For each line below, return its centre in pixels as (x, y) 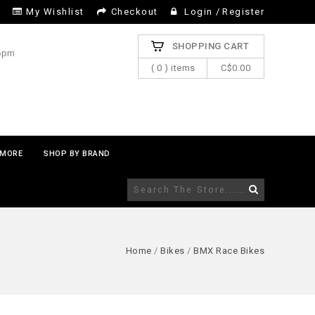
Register (243, 12)
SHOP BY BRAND (77, 154)
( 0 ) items (173, 68)
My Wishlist (55, 12)
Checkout (134, 12)
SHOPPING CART (210, 46)
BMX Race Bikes (229, 251)
